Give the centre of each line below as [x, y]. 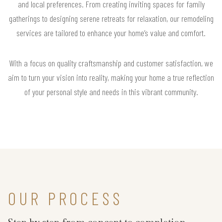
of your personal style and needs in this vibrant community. [111, 91]
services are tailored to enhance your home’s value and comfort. [111, 32]
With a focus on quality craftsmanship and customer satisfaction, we [111, 63]
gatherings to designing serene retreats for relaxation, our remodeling [111, 18]
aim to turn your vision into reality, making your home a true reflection [111, 77]
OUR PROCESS [65, 198]
